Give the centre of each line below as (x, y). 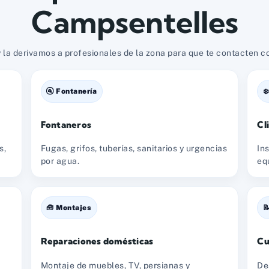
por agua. (60, 161)
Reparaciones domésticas (97, 241)
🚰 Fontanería (72, 91)
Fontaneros (66, 124)
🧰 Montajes (69, 208)
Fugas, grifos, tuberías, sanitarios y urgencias (134, 149)
